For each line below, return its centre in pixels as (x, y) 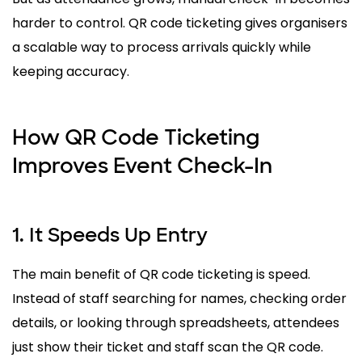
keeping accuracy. (71, 71)
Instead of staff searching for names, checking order (179, 298)
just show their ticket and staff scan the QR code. (168, 347)
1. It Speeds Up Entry (110, 234)
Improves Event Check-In (142, 165)
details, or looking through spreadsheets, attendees (176, 322)
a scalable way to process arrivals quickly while (162, 47)
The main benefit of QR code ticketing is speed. (161, 274)
